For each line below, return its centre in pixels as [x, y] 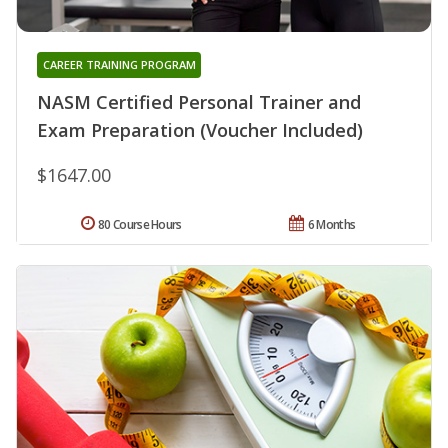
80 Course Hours [140, 224]
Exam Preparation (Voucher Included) [200, 129]
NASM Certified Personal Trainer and [199, 101]
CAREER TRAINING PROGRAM [119, 64]
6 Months [331, 224]
